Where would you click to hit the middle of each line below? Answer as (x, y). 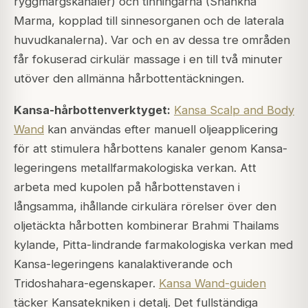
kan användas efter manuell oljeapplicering (161, 130)
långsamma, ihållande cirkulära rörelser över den (145, 207)
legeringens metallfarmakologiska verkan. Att (135, 168)
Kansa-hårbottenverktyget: (92, 110)
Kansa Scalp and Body (234, 110)
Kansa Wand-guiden (212, 284)
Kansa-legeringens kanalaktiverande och (123, 264)
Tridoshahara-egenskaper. (86, 284)
